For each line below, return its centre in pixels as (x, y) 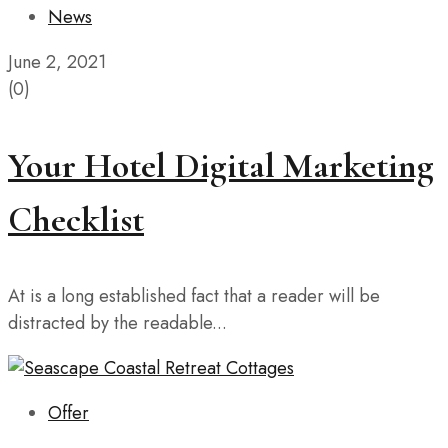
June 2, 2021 (57, 62)
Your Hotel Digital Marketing (221, 166)
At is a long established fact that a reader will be (194, 296)
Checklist (76, 220)
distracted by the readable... (117, 323)
